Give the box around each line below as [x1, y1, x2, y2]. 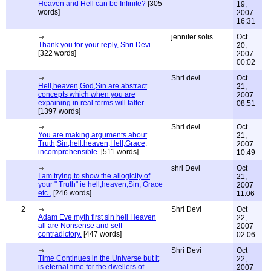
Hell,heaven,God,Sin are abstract [38, 82, 147, 90]
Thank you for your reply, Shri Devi [38, 41, 151, 49]
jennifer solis [171, 33, 213, 41]
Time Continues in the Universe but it [38, 254, 159, 263]
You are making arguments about [38, 131, 147, 139]
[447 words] [82, 230, 122, 238]
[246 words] [51, 189, 91, 197]
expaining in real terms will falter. [38, 99, 145, 107]
